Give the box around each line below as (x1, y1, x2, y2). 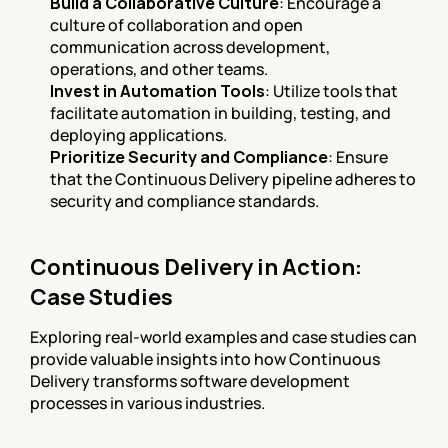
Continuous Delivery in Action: (30, 252, 362, 282)
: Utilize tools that (265, 80, 398, 102)
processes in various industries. (30, 392, 265, 414)
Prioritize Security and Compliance (50, 146, 328, 168)
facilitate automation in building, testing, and (50, 102, 391, 124)
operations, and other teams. (50, 58, 268, 80)
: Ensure (328, 146, 388, 168)
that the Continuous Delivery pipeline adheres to (50, 168, 416, 190)
